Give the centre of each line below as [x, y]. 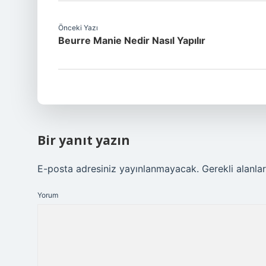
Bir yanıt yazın [84, 140]
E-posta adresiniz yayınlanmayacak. [118, 169]
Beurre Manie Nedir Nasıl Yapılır [132, 40]
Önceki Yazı [78, 28]
